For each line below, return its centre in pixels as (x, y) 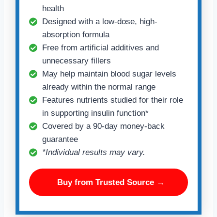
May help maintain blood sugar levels (109, 74)
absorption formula (76, 34)
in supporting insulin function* (95, 113)
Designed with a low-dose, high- (100, 21)
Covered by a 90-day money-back (103, 126)
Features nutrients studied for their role (113, 100)
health (53, 8)
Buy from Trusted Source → (111, 182)
